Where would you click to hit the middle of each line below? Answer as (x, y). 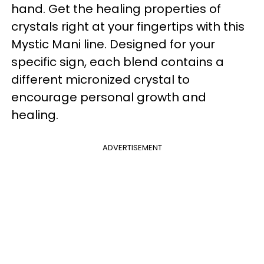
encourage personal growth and (109, 98)
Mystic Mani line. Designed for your (113, 44)
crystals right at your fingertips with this (128, 27)
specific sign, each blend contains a (118, 62)
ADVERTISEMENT (132, 148)
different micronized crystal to (100, 80)
